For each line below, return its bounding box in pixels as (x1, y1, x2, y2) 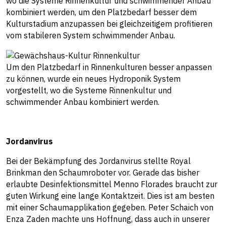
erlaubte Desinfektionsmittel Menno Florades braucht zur (6, 179, 217, 190)
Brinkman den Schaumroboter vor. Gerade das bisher (6, 167, 199, 178)
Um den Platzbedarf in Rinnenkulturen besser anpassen (6, 62, 212, 73)
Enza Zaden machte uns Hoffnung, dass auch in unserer (6, 214, 210, 224)
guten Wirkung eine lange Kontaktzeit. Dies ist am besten (6, 191, 214, 201)
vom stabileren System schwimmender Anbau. (6, 30, 175, 40)
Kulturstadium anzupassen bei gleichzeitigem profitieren (6, 19, 212, 29)
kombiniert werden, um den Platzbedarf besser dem (6, 7, 197, 17)
